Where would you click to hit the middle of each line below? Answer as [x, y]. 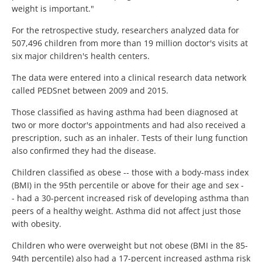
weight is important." [53, 8]
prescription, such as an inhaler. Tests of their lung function [130, 137]
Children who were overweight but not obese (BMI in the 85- [130, 245]
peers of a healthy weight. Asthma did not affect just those [126, 211]
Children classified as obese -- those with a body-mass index [130, 172]
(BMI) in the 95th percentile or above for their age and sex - [128, 185]
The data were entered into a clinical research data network [129, 77]
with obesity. [37, 223]
